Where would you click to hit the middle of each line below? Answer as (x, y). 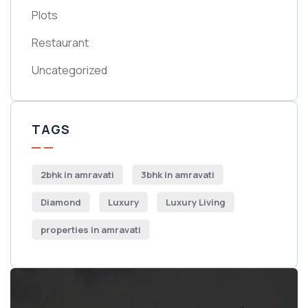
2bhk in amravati (77, 175)
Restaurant (60, 43)
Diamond (61, 202)
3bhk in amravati (178, 175)
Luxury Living (196, 202)
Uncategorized (69, 70)
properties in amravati (91, 230)
